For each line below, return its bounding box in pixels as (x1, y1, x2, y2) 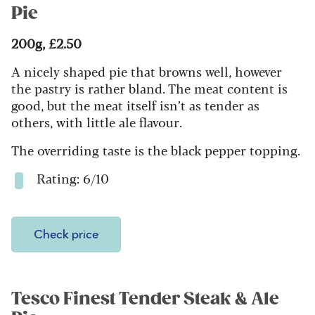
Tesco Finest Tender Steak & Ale (11, 288, 279, 310)
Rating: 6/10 (37, 169, 109, 188)
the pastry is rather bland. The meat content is (11, 79, 288, 98)
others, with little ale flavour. (11, 112, 182, 131)
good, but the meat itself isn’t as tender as (11, 96, 259, 115)
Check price (34, 229, 98, 242)
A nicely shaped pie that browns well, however (11, 62, 282, 81)
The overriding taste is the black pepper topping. (11, 141, 300, 160)
